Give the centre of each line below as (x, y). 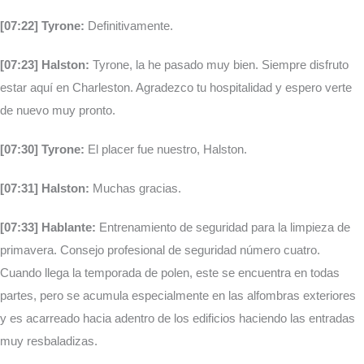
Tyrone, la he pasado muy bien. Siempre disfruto (219, 65)
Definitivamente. (129, 26)
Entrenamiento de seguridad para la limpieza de (223, 227)
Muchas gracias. (135, 188)
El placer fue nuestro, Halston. (166, 149)
